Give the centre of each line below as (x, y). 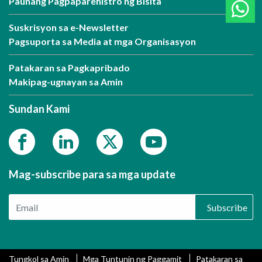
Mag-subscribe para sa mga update (92, 175)
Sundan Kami (39, 109)
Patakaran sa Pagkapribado (69, 68)
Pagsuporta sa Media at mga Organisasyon (102, 42)
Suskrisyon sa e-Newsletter (69, 27)
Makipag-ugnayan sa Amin (66, 82)
